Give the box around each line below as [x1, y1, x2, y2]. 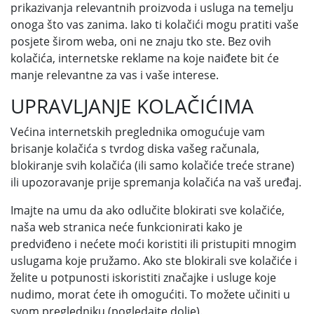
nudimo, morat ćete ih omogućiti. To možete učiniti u [11, 287, 290, 302]
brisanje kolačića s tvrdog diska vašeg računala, [11, 141, 259, 156]
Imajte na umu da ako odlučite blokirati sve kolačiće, [11, 203, 285, 218]
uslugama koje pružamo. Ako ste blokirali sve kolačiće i [11, 253, 297, 268]
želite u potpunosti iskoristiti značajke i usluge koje [11, 270, 276, 285]
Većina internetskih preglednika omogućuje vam [11, 124, 265, 139]
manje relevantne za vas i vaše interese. [11, 67, 219, 83]
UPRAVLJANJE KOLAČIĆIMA [11, 93, 254, 119]
